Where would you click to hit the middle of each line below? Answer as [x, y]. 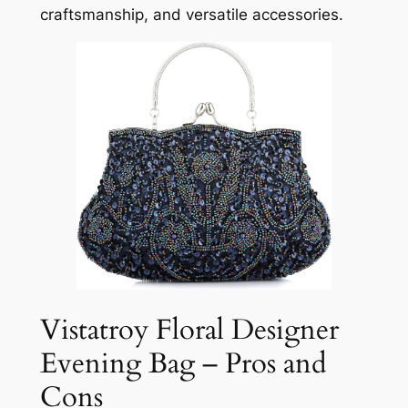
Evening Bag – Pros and [183, 363]
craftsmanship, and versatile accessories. [191, 14]
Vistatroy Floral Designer [189, 329]
